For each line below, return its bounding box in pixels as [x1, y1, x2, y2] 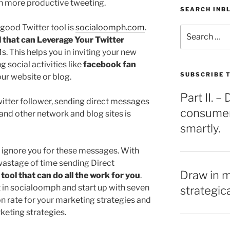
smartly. [180, 122, 220, 136]
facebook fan [83, 59, 136, 69]
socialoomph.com [75, 22, 145, 32]
